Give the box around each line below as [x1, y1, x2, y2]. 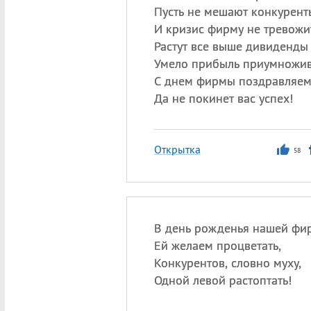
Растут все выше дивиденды [153, 38, 308, 54]
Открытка [153, 142, 201, 156]
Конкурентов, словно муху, [153, 255, 301, 271]
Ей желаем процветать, [153, 237, 281, 253]
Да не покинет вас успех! [153, 90, 293, 106]
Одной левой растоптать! [153, 272, 292, 288]
